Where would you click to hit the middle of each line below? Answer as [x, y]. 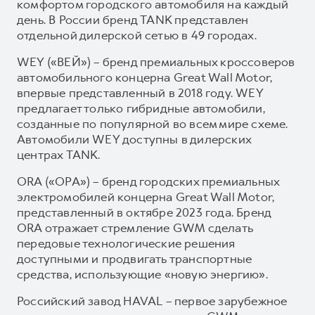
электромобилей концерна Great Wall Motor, [146, 197]
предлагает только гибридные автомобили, [141, 108]
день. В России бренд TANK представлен [133, 19]
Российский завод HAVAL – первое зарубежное [152, 301]
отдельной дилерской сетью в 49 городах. [137, 35]
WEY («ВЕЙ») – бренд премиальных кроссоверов [156, 62]
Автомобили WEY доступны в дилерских [134, 139]
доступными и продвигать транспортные [135, 258]
